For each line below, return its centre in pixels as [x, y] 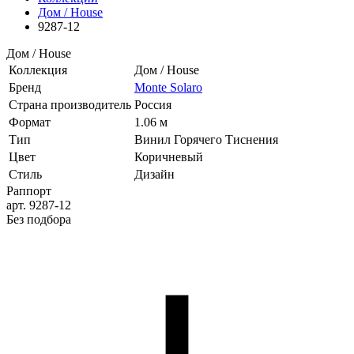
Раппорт [29, 191]
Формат [30, 122]
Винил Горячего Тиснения [206, 139]
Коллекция [38, 70]
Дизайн [154, 174]
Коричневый [169, 157]
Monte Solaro [168, 87]
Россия [153, 105]
